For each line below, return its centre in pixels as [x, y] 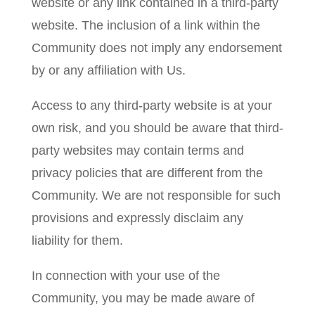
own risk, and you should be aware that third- [157, 128]
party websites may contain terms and [137, 150]
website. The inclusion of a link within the [146, 25]
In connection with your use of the [126, 276]
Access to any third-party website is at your [152, 105]
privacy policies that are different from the [147, 173]
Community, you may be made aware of [143, 298]
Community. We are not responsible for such [156, 195]
